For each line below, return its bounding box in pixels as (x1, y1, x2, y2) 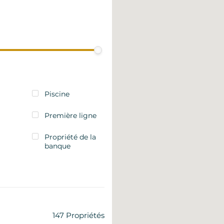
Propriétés (66, 210, 104, 220)
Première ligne (44, 111, 96, 120)
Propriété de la (44, 132, 96, 141)
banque (44, 141, 70, 150)
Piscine (44, 89, 69, 98)
